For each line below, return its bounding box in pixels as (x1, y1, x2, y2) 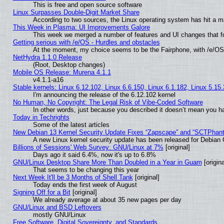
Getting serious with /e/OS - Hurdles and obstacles (12, 38, 160, 46)
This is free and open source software (32, 1, 142, 9)
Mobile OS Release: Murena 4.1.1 (12, 68, 111, 76)
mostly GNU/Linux (32, 211, 86, 219)
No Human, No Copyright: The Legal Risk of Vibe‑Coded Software (12, 98, 203, 106)
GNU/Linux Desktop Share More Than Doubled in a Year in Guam (12, 158, 202, 166)
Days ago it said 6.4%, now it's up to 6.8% (32, 151, 156, 159)
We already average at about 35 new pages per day (32, 196, 181, 204)
